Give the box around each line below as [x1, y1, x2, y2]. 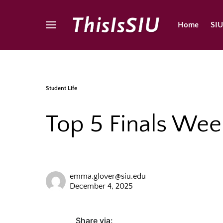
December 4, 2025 [70, 182, 133, 191]
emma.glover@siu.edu [70, 172, 146, 181]
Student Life [46, 85, 77, 92]
